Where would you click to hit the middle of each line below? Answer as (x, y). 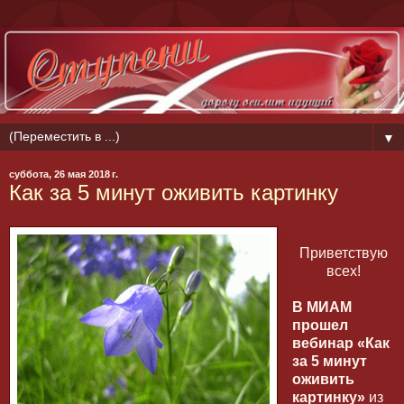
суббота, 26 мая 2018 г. (64, 174)
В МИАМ (321, 308)
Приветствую (343, 253)
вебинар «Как (340, 344)
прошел (320, 326)
